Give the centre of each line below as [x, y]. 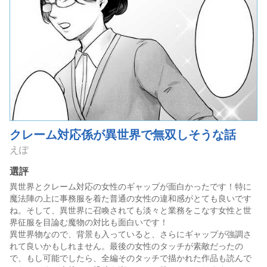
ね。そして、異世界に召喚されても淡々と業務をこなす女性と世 [131, 210]
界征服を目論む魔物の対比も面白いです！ [89, 222]
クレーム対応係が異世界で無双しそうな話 [123, 134]
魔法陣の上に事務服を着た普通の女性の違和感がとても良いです [131, 198]
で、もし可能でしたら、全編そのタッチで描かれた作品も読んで [131, 258]
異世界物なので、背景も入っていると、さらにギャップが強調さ [131, 234]
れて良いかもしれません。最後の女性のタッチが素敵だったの [126, 246]
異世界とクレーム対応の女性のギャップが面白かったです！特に [131, 187]
